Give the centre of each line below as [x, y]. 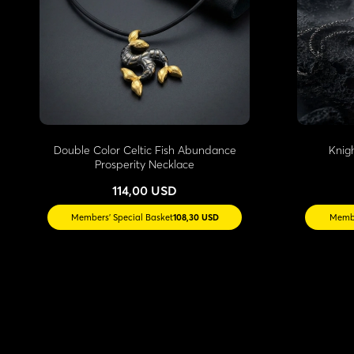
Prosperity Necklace [145, 165]
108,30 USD [196, 218]
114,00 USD [145, 191]
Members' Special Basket [122, 218]
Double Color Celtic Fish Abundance [145, 151]
